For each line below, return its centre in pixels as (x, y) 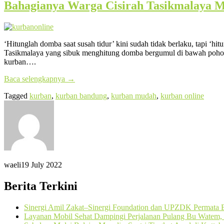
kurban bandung (81, 95)
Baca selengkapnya (35, 78)
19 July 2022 (41, 164)
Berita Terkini (41, 186)
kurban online (182, 95)
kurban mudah (134, 95)
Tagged (17, 95)
